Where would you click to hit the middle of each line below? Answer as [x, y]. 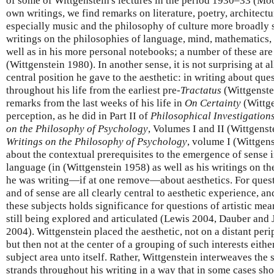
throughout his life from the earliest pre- [93, 90]
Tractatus [201, 90]
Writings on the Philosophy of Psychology [97, 141]
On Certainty [213, 103]
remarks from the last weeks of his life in [95, 103]
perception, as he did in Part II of [78, 116]
